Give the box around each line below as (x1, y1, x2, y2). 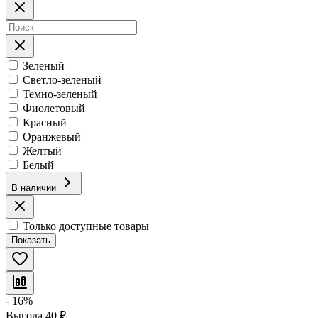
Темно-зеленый (23, 87, 97, 100)
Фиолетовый (23, 102, 85, 114)
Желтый (23, 144, 62, 157)
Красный (23, 116, 67, 128)
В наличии (11, 182, 56, 193)
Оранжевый (23, 130, 81, 143)
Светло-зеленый (23, 73, 102, 86)
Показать (11, 234, 50, 246)
